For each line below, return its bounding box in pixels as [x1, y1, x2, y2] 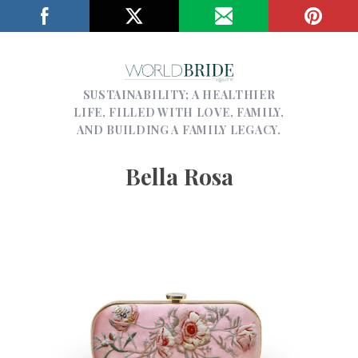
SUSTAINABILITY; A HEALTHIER [82, 86, 276, 102]
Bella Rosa [125, 161, 233, 191]
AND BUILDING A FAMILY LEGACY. [77, 121, 281, 137]
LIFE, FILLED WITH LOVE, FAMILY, [74, 104, 284, 120]
